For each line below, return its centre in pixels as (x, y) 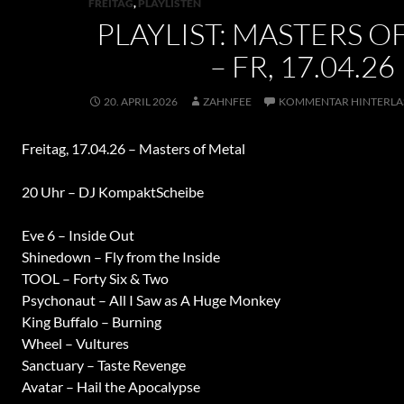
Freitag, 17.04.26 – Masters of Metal (133, 148)
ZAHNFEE (227, 101)
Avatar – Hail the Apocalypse (110, 386)
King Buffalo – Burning (91, 321)
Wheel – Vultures (75, 343)
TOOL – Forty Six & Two (95, 278)
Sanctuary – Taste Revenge (103, 365)
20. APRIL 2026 (141, 101)
